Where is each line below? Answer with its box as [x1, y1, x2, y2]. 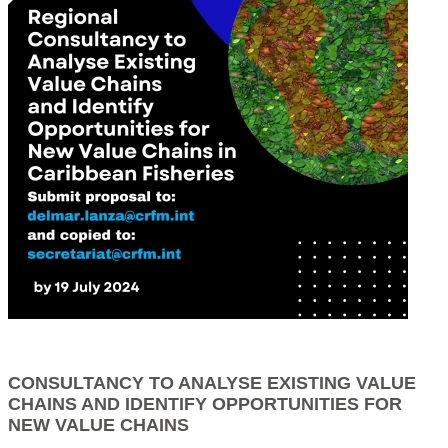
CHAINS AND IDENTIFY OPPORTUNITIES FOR [8, 393, 402, 414]
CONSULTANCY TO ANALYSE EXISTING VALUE [8, 372, 416, 393]
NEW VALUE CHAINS [8, 414, 189, 435]
